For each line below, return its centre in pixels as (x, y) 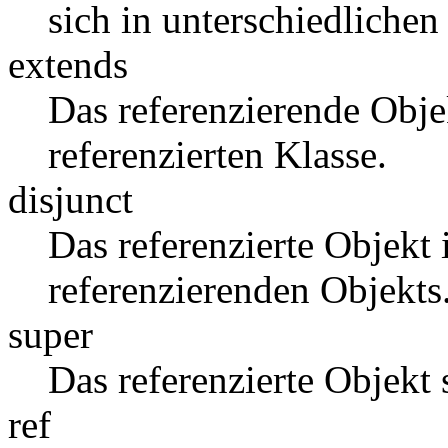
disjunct (70, 199)
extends (68, 64)
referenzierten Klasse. (217, 154)
